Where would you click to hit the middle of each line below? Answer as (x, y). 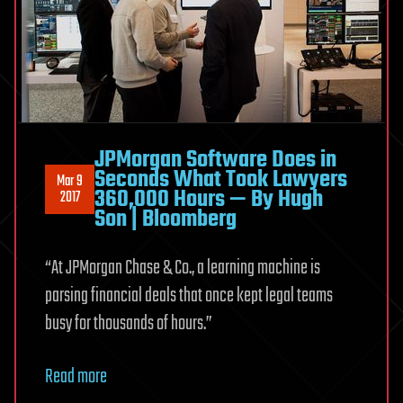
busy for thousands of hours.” (129, 323)
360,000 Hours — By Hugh (209, 199)
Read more (76, 376)
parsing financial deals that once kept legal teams (189, 296)
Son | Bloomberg (166, 219)
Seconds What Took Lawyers (221, 179)
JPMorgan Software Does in (215, 160)
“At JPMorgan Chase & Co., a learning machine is (183, 268)
